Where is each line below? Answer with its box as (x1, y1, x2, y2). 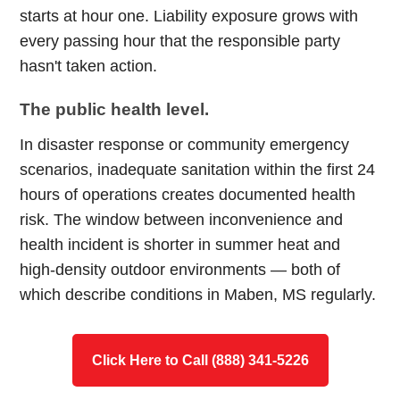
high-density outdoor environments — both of (20, 261, 341, 279)
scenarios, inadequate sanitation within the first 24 (20, 161, 376, 179)
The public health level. (20, 100, 210, 119)
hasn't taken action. (20, 57, 158, 75)
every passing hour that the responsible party (20, 32, 341, 50)
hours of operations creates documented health (20, 186, 356, 204)
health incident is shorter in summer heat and (20, 236, 341, 254)
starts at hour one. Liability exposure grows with (20, 7, 359, 25)
